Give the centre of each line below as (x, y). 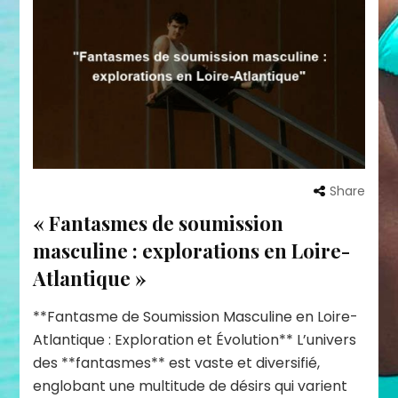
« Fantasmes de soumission (159, 223)
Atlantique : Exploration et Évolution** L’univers (195, 340)
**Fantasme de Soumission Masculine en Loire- (196, 317)
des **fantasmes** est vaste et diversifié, (177, 363)
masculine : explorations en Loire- (192, 251)
